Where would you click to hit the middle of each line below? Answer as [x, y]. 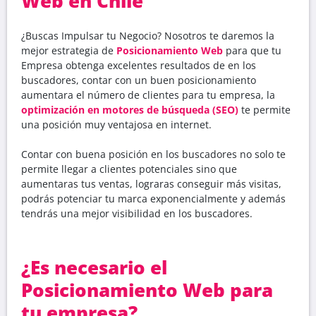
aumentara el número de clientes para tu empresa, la [148, 95]
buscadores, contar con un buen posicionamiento [139, 80]
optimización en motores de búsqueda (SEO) [130, 109]
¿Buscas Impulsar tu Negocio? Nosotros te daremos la [148, 35]
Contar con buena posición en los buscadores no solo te [153, 154]
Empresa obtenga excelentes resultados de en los [139, 65]
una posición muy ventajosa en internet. [116, 124]
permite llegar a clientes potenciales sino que [129, 169]
